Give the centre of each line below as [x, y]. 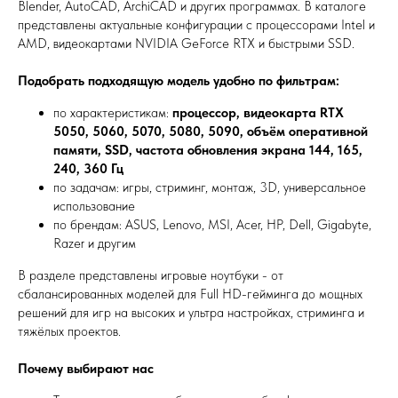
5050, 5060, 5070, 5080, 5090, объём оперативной [211, 131]
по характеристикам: [113, 113]
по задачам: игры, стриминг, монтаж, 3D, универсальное [210, 187]
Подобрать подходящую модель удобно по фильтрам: [179, 81]
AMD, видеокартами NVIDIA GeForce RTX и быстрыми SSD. [186, 44]
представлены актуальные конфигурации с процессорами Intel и [196, 25]
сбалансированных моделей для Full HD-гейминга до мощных [190, 294]
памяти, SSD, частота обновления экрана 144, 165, [208, 150]
